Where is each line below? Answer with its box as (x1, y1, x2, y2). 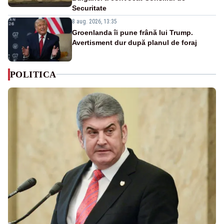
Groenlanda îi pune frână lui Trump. (72, 28, 193, 36)
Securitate (72, 3, 106, 12)
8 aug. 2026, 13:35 (72, 17, 117, 25)
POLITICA (10, 69, 56, 79)
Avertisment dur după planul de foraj (72, 38, 197, 46)
